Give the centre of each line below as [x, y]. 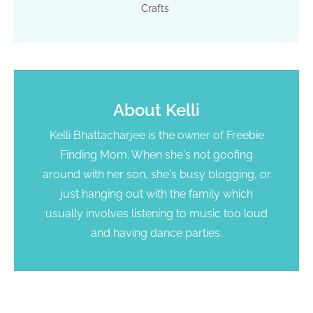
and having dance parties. [156, 233]
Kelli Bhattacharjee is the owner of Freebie [156, 135]
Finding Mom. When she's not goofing [156, 154]
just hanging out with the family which [156, 194]
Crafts [155, 8]
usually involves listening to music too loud [156, 213]
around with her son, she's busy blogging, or [156, 174]
